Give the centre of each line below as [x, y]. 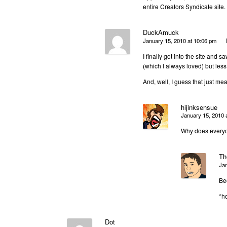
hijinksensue [199, 107]
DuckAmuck [161, 32]
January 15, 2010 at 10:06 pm [180, 40]
